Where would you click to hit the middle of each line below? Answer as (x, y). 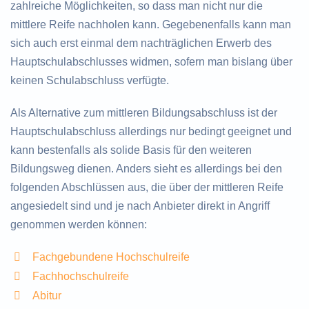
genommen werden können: (79, 225)
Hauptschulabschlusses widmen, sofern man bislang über (151, 62)
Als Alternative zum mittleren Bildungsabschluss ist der (144, 113)
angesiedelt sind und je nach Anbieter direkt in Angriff (140, 206)
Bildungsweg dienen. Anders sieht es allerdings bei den (146, 169)
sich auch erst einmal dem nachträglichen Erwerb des (141, 43)
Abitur (47, 296)
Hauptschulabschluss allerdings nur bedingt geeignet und (151, 132)
